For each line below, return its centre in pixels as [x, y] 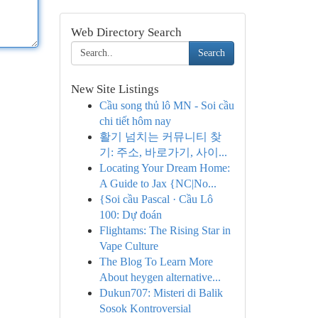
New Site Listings [115, 89]
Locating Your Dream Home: [164, 168]
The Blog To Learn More [156, 262]
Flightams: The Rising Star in [165, 230]
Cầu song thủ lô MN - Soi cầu [166, 105]
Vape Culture [128, 246]
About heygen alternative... [160, 277]
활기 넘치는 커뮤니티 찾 [160, 137]
